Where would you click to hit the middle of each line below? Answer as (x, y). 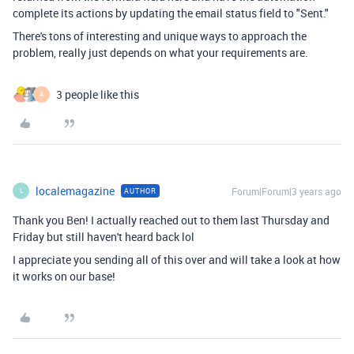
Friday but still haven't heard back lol (104, 236)
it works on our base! (64, 276)
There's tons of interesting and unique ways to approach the (160, 36)
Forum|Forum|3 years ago (286, 191)
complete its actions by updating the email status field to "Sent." (171, 13)
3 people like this (98, 94)
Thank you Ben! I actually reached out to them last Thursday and (171, 220)
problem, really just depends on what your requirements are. (160, 52)
